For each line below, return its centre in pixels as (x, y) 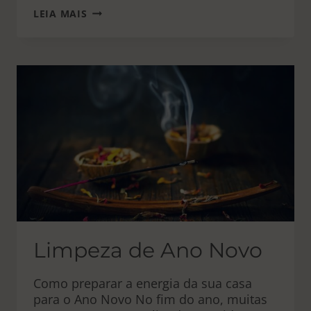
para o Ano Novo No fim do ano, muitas (150, 299)
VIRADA (106, 48)
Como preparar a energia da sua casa (143, 283)
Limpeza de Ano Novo (148, 250)
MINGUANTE (119, 23)
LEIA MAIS (60, 14)
